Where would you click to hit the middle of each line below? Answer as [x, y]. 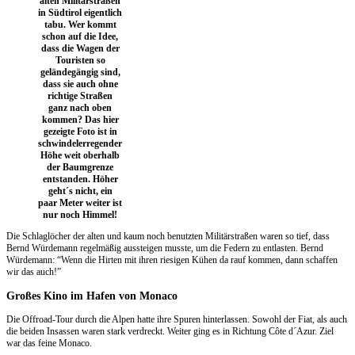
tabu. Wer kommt [80, 24]
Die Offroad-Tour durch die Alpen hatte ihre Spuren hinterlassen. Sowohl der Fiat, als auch [177, 319]
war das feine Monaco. [49, 343]
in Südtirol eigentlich [80, 12]
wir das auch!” [34, 271]
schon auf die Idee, [80, 36]
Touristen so [80, 60]
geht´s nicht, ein [80, 191]
